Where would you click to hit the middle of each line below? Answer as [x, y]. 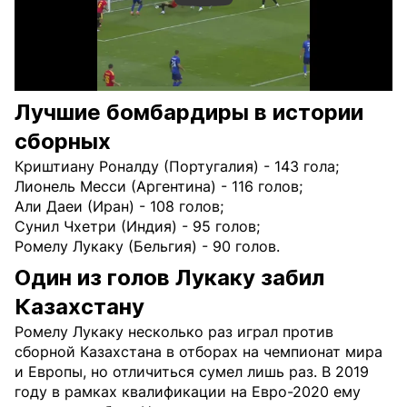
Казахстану [79, 307]
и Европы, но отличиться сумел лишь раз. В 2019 [192, 372]
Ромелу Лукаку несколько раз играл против [174, 332]
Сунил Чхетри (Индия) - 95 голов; [137, 226]
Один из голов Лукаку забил [169, 278]
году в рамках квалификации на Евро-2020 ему [188, 392]
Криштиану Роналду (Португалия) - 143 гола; [177, 166]
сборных [63, 141]
